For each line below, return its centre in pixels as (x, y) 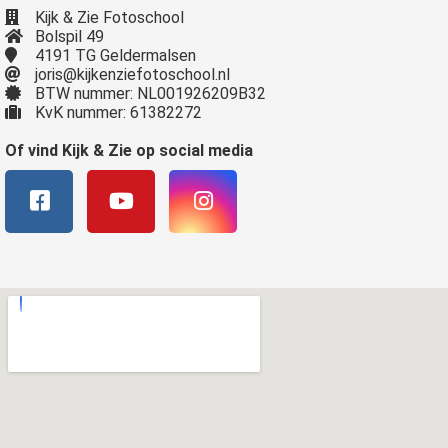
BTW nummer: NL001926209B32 (150, 93)
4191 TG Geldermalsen (115, 55)
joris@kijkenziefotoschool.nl (132, 74)
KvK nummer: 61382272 (118, 112)
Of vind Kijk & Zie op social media (129, 150)
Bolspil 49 (69, 36)
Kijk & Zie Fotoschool (109, 17)
